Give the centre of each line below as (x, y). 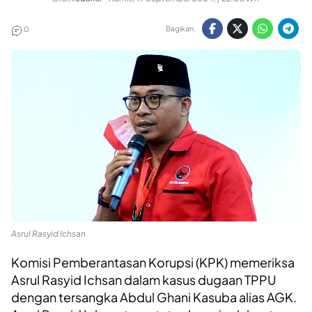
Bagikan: (181, 29)
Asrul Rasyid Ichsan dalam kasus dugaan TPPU (144, 280)
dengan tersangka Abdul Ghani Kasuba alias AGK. (154, 297)
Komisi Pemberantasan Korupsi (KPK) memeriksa (153, 263)
